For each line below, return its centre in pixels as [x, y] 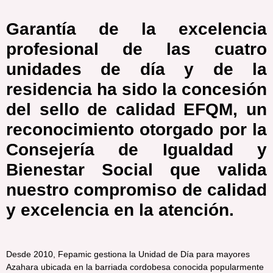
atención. [196, 210]
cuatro [241, 49]
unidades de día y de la [136, 69]
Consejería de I [87, 150]
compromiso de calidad [171, 190]
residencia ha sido [84, 89]
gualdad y [217, 150]
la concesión [214, 89]
